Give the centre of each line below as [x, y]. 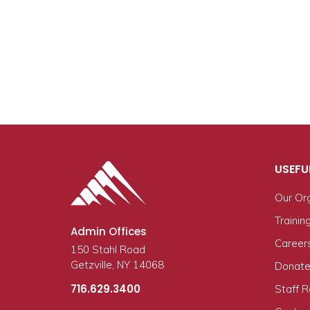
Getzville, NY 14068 [117, 265]
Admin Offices [109, 231]
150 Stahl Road [108, 249]
